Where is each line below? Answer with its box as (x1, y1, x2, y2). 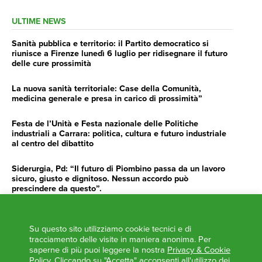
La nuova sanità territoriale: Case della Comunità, (12, 82, 201, 95)
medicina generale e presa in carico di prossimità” (12, 92, 202, 105)
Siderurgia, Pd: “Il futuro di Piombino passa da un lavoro (12, 162, 225, 175)
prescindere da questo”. (12, 182, 102, 195)
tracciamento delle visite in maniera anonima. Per (29, 233, 211, 246)
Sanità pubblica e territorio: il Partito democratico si (12, 37, 209, 50)
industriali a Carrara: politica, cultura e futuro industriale (12, 127, 226, 140)
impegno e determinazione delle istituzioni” (12, 217, 178, 230)
